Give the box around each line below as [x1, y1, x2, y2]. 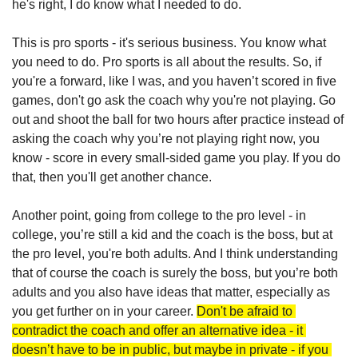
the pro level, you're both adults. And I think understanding [12, 247, 338, 261]
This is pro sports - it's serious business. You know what [12, 36, 326, 50]
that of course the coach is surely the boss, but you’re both [12, 266, 338, 280]
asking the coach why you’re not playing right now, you [12, 132, 320, 146]
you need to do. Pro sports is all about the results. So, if [12, 55, 321, 70]
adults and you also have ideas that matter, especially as [12, 285, 330, 300]
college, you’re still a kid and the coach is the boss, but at [12, 228, 332, 242]
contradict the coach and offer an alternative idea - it [12, 324, 303, 338]
